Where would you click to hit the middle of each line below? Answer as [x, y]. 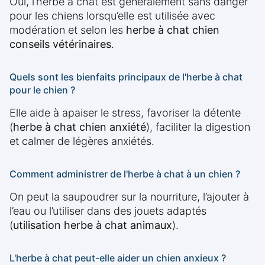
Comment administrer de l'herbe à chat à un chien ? [125, 174]
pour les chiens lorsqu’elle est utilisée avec [112, 16]
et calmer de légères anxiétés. [82, 141]
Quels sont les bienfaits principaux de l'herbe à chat [126, 77]
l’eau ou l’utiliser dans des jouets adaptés [108, 211]
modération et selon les [68, 30]
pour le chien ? [42, 90]
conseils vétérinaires [60, 44]
